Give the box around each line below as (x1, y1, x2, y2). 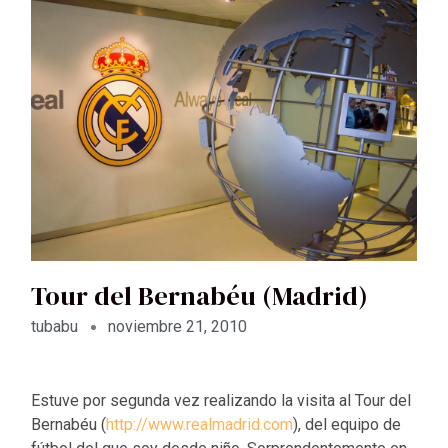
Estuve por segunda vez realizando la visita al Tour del (31, 391, 412, 411)
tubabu (31, 317, 79, 337)
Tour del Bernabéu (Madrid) (31, 277, 369, 314)
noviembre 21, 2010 (108, 317, 248, 337)
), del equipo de (293, 415, 402, 435)
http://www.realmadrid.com (106, 415, 294, 435)
